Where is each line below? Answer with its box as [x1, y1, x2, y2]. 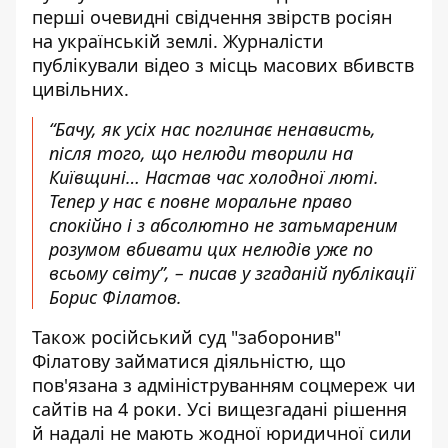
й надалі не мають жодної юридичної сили [32, 421, 412, 445]
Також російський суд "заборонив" [32, 325, 341, 349]
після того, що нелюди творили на [49, 141, 353, 165]
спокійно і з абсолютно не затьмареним [49, 213, 398, 237]
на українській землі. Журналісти [32, 29, 324, 53]
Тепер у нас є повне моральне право [49, 189, 352, 213]
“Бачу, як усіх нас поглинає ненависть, [49, 117, 376, 141]
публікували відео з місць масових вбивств [32, 53, 414, 77]
